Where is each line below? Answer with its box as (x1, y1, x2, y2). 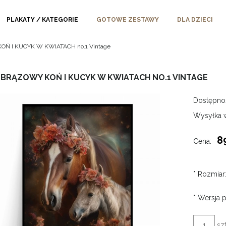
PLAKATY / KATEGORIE (7, 16, 78, 23)
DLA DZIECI (177, 16, 213, 23)
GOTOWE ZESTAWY (96, 16, 159, 23)
